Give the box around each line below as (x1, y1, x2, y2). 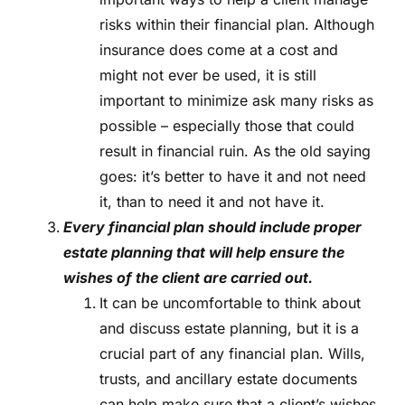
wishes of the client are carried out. (63, 268, 313, 287)
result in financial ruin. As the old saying (99, 142, 371, 161)
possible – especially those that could (99, 117, 354, 136)
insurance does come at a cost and (99, 41, 338, 60)
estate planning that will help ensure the (63, 243, 344, 262)
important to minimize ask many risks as (99, 91, 373, 110)
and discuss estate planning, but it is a (99, 319, 359, 338)
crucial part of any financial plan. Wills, (99, 344, 365, 363)
